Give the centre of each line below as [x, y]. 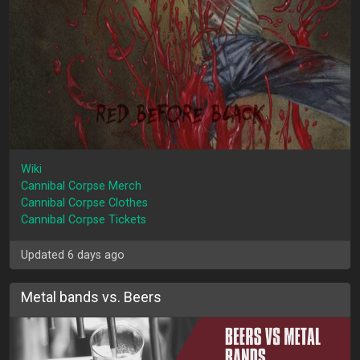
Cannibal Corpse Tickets [84, 220]
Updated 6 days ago [73, 255]
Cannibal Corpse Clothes [85, 203]
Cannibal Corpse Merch [82, 186]
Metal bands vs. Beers [92, 297]
